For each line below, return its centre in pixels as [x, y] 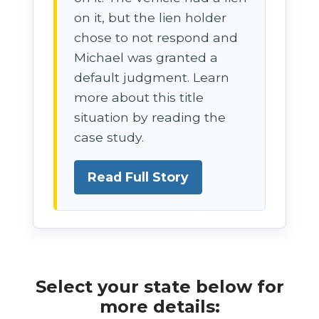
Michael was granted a [146, 57]
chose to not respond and [156, 37]
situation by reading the [150, 117]
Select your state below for [159, 286]
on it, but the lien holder [151, 17]
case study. [109, 137]
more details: [159, 306]
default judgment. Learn [152, 77]
